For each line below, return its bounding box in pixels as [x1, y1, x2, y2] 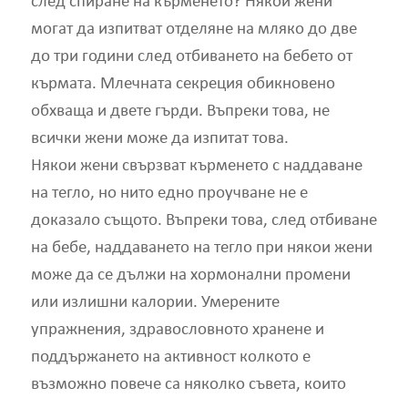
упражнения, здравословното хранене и [30, 321, 324, 340]
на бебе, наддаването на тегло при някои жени [30, 240, 372, 258]
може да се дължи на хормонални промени [30, 267, 351, 285]
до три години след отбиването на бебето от [30, 48, 352, 66]
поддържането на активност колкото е [30, 349, 311, 367]
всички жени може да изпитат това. [30, 130, 289, 148]
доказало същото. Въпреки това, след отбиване [30, 212, 377, 230]
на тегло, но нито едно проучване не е [30, 185, 308, 203]
